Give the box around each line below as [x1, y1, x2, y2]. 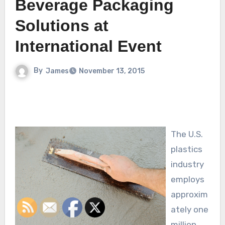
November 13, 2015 [78, 67, 145, 76]
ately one [170, 204, 208, 215]
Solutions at [15, 17, 108, 35]
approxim [170, 189, 208, 200]
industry [170, 159, 204, 170]
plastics [170, 144, 202, 155]
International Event [15, 37, 162, 56]
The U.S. [170, 129, 203, 140]
